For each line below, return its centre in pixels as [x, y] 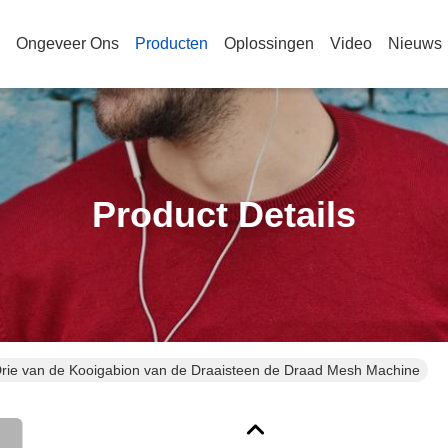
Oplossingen [269, 43]
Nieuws [415, 43]
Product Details [224, 214]
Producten [171, 43]
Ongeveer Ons [67, 43]
